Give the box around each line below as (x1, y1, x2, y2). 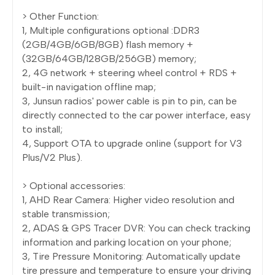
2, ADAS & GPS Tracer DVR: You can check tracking (22, 222, 250, 234)
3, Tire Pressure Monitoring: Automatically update (22, 250, 241, 262)
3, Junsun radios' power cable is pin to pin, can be (22, 95, 237, 107)
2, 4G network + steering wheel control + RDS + (22, 66, 237, 79)
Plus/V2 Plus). (22, 151, 82, 163)
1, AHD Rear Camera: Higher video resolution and (22, 193, 234, 206)
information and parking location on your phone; (22, 236, 231, 248)
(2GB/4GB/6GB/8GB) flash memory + (22, 38, 193, 50)
